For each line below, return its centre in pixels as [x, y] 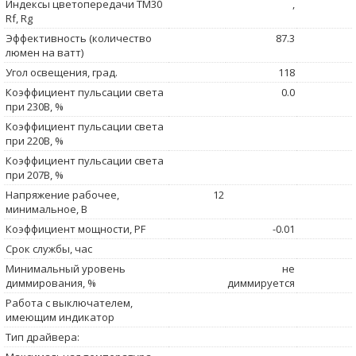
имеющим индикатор [60, 317]
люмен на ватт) [44, 52]
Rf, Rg [19, 18]
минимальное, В [46, 209]
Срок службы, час [49, 248]
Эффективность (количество [79, 38]
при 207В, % [35, 174]
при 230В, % [35, 106]
